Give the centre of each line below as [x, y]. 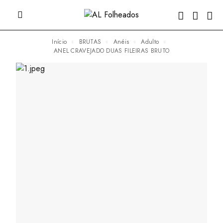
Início [60, 42]
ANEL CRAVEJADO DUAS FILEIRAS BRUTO [114, 51]
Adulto [152, 42]
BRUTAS [92, 42]
